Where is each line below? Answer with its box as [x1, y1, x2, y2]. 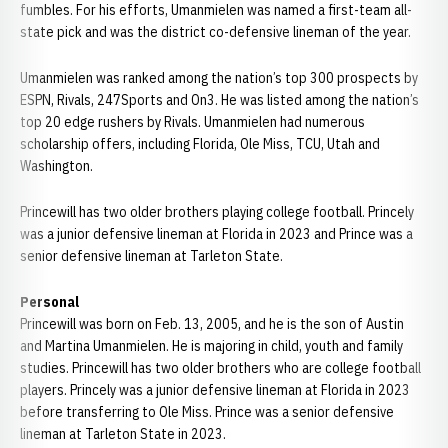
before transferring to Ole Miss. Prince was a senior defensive [20, 403, 394, 421]
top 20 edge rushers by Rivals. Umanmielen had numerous [20, 113, 365, 131]
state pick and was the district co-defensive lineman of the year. [20, 23, 411, 41]
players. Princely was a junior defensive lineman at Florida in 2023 [20, 381, 410, 399]
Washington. [20, 157, 93, 175]
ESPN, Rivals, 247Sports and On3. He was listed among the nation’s [20, 91, 419, 109]
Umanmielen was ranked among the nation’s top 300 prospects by [20, 69, 418, 87]
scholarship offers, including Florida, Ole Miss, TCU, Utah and [20, 135, 380, 153]
